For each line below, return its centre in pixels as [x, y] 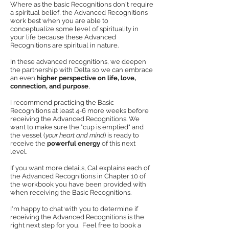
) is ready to [122, 135]
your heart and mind [75, 135]
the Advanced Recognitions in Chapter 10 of [78, 176]
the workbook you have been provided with [78, 184]
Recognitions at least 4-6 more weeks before [79, 111]
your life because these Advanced [63, 37]
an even [24, 78]
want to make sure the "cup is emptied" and [77, 127]
